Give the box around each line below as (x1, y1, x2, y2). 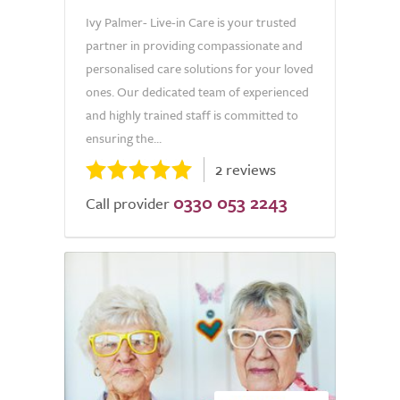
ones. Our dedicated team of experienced (86, 82, 309, 101)
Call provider (86, 192, 170, 214)
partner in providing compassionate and (86, 36, 303, 54)
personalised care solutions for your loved (86, 59, 313, 78)
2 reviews (215, 158, 276, 180)
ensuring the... (86, 129, 162, 147)
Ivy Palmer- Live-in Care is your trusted (86, 12, 296, 31)
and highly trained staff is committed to (86, 105, 298, 124)
